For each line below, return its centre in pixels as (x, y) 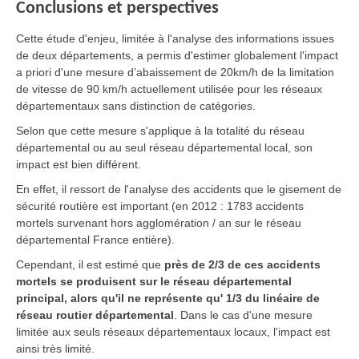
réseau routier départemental (95, 315)
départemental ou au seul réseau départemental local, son (164, 147)
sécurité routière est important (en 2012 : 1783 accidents (160, 206)
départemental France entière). (95, 239)
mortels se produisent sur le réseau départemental (154, 281)
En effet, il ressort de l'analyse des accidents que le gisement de (179, 189)
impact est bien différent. (79, 164)
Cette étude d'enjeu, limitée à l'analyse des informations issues (175, 38)
